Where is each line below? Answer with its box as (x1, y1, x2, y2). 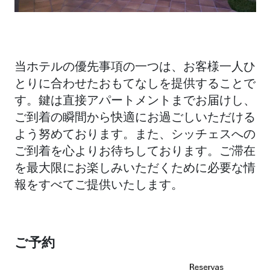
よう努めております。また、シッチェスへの (14, 125, 256, 143)
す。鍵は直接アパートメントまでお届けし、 (14, 92, 256, 109)
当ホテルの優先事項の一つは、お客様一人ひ (14, 58, 256, 75)
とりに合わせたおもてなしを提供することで (14, 75, 256, 92)
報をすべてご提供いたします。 (14, 176, 183, 193)
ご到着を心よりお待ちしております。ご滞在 (14, 142, 256, 160)
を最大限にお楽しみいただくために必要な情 (14, 159, 256, 177)
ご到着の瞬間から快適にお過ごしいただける (14, 108, 256, 126)
